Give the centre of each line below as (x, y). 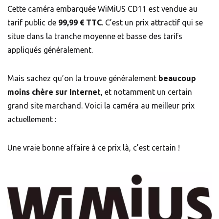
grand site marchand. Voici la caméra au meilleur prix (101, 105)
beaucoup (177, 78)
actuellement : (33, 119)
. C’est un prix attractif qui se (152, 22)
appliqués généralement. (50, 50)
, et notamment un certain (146, 92)
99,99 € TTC (80, 22)
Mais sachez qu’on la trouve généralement (83, 78)
